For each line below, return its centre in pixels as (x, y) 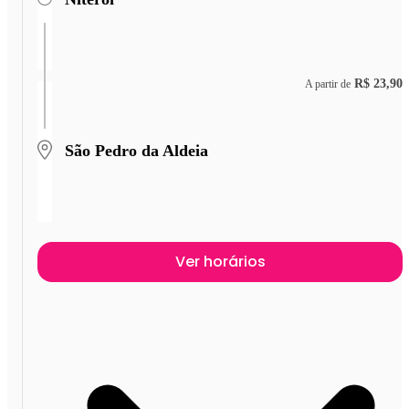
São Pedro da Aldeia (136, 151)
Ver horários (220, 261)
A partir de (328, 84)
